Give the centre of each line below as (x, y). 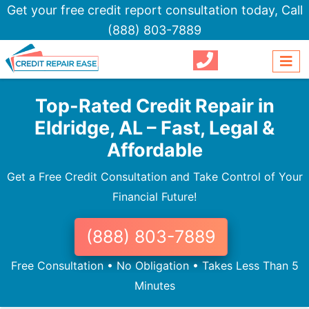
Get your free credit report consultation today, (144, 10)
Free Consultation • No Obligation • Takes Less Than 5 (154, 266)
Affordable (154, 150)
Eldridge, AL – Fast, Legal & (154, 128)
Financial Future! (154, 197)
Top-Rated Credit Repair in (154, 106)
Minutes (154, 286)
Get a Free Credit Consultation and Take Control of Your (154, 177)
